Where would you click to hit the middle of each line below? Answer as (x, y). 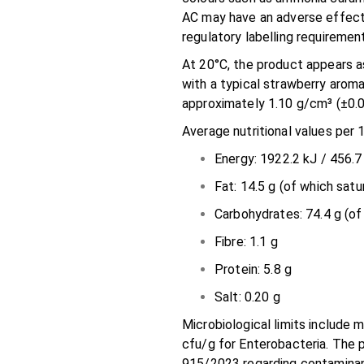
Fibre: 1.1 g (246, 241)
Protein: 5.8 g (253, 269)
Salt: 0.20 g (247, 297)
